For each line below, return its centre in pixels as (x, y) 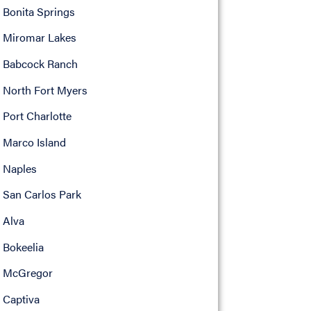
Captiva (21, 299)
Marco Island (34, 142)
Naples (19, 168)
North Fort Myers (45, 90)
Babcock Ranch (40, 63)
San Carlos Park (42, 194)
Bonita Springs (39, 11)
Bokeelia (23, 246)
